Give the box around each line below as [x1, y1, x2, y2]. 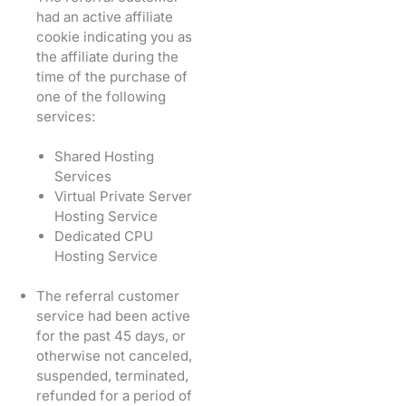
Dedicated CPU [54, 227, 153, 245]
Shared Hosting [54, 147, 154, 165]
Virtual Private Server [54, 187, 192, 205]
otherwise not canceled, [36, 346, 192, 364]
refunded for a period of [36, 386, 192, 404]
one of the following [36, 87, 166, 105]
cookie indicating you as [36, 27, 192, 45]
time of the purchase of [36, 67, 188, 85]
